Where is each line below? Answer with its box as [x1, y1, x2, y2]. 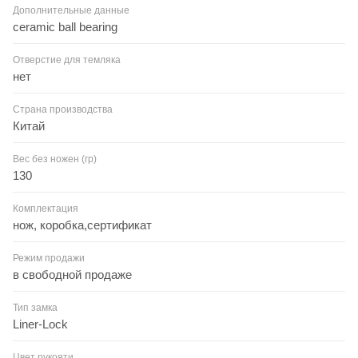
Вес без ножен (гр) [13, 153, 97, 165]
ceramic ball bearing [13, 19, 117, 34]
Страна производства [13, 103, 113, 115]
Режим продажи [13, 252, 85, 264]
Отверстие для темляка [13, 54, 121, 66]
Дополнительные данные [13, 4, 129, 16]
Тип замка [13, 301, 58, 313]
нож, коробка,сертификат [13, 217, 152, 232]
